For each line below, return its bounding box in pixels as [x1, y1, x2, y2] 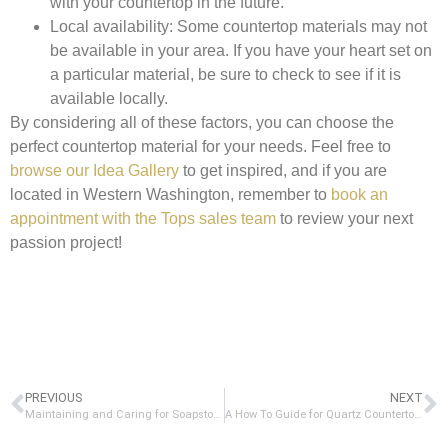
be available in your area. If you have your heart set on [50, 41, 432, 59]
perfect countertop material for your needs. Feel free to [10, 137, 391, 155]
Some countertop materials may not [173, 17, 427, 35]
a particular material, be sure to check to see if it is [50, 65, 401, 83]
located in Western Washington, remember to [10, 185, 331, 203]
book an [331, 185, 388, 203]
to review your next [276, 209, 413, 227]
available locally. [50, 89, 168, 107]
